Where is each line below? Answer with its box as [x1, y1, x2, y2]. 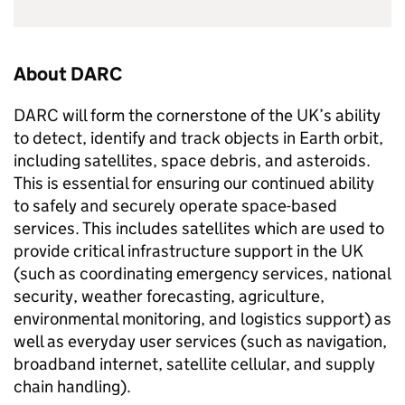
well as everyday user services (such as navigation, [14, 331, 387, 352]
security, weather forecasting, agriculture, [14, 286, 325, 306]
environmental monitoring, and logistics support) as [14, 308, 391, 329]
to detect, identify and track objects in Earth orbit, [14, 127, 383, 148]
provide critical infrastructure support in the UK [14, 240, 363, 261]
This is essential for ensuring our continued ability [14, 173, 374, 193]
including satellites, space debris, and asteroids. [14, 150, 371, 171]
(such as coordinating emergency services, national [14, 263, 391, 284]
